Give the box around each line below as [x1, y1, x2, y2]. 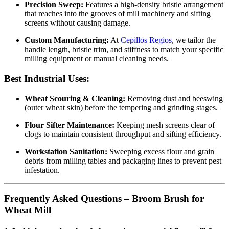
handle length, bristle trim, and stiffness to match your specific [25, 45, 223, 54]
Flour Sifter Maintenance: [25, 120, 114, 129]
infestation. [25, 165, 60, 174]
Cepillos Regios [121, 36, 172, 45]
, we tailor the [172, 36, 216, 45]
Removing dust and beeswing [125, 94, 223, 103]
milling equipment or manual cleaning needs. [25, 54, 169, 63]
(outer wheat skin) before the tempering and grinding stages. [25, 103, 218, 112]
